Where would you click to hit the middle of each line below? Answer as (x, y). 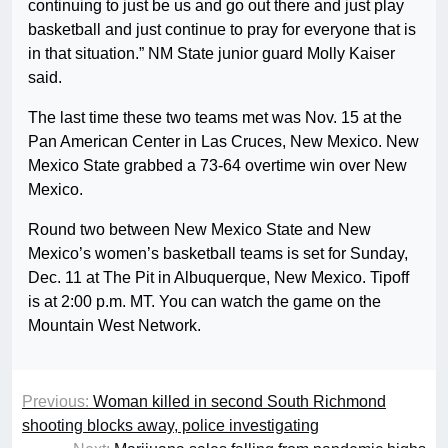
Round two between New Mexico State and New (199, 230)
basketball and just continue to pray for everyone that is (222, 30)
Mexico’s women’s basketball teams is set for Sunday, (218, 254)
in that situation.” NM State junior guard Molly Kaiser (211, 54)
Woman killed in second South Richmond (239, 402)
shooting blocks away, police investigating (170, 426)
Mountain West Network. (114, 326)
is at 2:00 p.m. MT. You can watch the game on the (204, 302)
